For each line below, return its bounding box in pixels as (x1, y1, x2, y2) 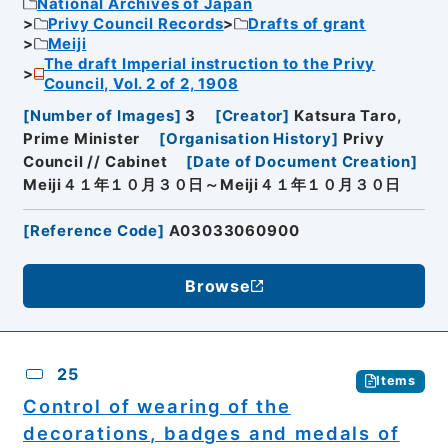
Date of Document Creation (193, 153, 412, 172)
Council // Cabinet (22, 153, 168, 172)
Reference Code (29, 222, 159, 241)
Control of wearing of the (22, 394, 291, 417)
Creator (221, 107, 284, 126)
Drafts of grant (248, 14, 367, 33)
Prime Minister (22, 130, 141, 149)
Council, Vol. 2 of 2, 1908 (43, 74, 239, 93)
